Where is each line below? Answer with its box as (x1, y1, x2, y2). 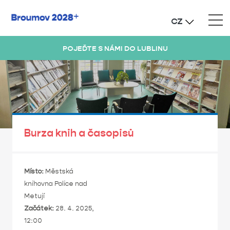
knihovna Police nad (24, 179, 87, 188)
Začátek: (24, 204, 54, 213)
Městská (45, 167, 73, 176)
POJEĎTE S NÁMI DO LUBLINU (62, 44, 168, 53)
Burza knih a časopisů (24, 126, 134, 140)
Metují (24, 191, 45, 200)
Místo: (24, 167, 44, 176)
